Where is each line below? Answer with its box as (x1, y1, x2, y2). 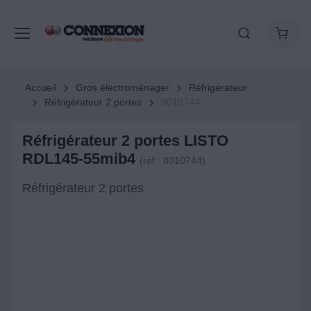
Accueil (25, 82, 56, 93)
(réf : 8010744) (140, 155, 205, 166)
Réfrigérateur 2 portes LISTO (22, 132, 228, 149)
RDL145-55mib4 (22, 150, 140, 167)
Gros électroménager (75, 82, 169, 93)
